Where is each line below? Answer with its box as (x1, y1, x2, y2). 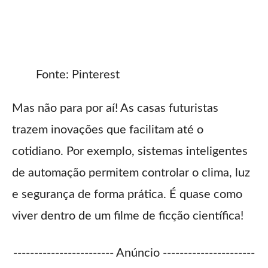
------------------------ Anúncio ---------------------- (13, 247, 255, 260)
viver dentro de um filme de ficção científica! (12, 210, 243, 223)
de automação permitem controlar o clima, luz (12, 167, 250, 179)
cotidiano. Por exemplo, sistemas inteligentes (12, 145, 248, 158)
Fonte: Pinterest (36, 69, 120, 81)
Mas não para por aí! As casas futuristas (12, 102, 218, 115)
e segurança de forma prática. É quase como (12, 188, 242, 201)
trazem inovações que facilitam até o (12, 124, 203, 136)
